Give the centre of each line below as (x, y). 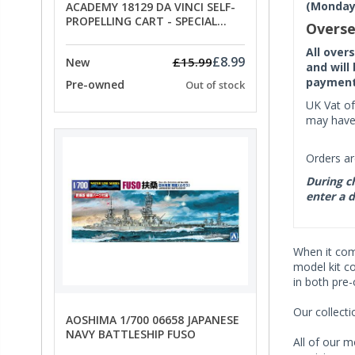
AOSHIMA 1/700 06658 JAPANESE (153, 320)
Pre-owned (95, 85)
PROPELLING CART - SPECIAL (141, 21)
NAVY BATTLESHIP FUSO (131, 334)
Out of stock (215, 85)
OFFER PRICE (99, 35)
